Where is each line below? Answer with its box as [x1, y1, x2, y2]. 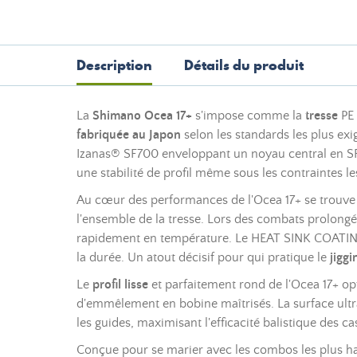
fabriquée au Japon [76, 127, 181, 142]
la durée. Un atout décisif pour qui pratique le [76, 250, 330, 265]
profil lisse [92, 277, 148, 292]
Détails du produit [184, 55, 304, 75]
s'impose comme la [192, 108, 305, 123]
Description [76, 55, 152, 75]
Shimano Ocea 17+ [92, 108, 192, 123]
